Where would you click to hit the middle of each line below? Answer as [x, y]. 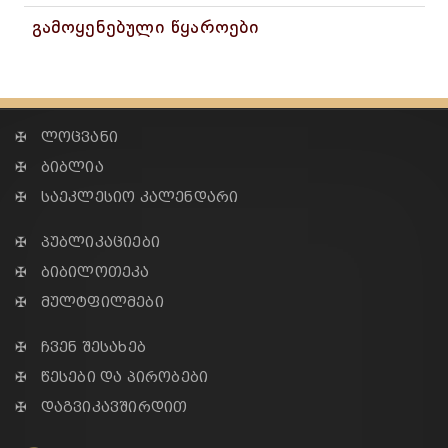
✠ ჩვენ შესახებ [80, 347]
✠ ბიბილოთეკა [82, 272]
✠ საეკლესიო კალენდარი [127, 197]
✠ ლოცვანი [66, 137]
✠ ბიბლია [59, 167]
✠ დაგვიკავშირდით [101, 407]
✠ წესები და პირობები [112, 377]
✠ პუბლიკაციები [87, 242]
